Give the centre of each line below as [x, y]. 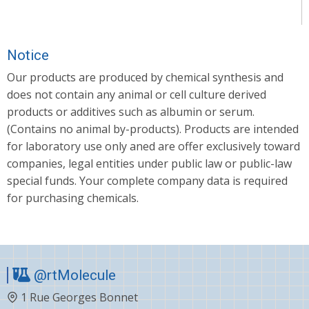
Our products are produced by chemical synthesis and [145, 77]
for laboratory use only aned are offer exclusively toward [153, 146]
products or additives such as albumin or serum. [131, 111]
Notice [28, 55]
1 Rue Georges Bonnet [79, 298]
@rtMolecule [73, 276]
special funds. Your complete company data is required [147, 180]
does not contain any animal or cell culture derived [137, 94]
